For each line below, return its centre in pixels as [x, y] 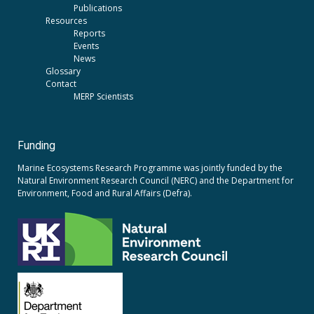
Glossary [63, 71]
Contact [61, 83]
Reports [89, 33]
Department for [262, 181]
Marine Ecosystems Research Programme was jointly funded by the [150, 168]
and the [214, 181]
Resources [66, 20]
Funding [36, 145]
